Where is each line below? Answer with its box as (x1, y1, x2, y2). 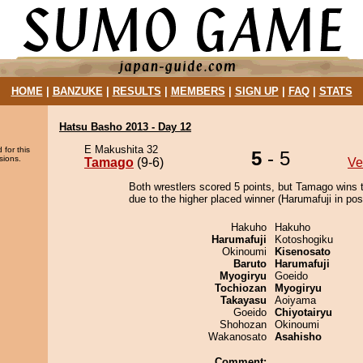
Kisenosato (275, 246, 331, 258)
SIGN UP (234, 85, 279, 97)
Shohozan (220, 318, 267, 331)
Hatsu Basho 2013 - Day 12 (59, 121, 191, 133)
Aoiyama (275, 294, 316, 306)
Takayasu (220, 294, 267, 306)
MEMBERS (170, 85, 225, 97)
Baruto (233, 258, 267, 270)
